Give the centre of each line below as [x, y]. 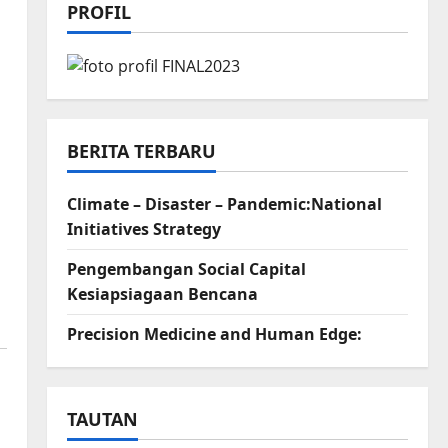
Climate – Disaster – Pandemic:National [224, 204]
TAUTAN [102, 419]
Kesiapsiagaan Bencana [162, 294]
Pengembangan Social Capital [186, 269]
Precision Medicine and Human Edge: [214, 334]
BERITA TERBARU [141, 151]
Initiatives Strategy [143, 229]
